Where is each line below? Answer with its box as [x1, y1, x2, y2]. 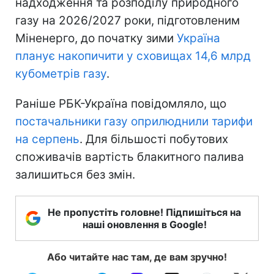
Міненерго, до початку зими [15, 31, 177, 45]
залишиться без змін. [15, 167, 135, 182]
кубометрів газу [15, 66, 106, 81]
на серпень [15, 131, 80, 146]
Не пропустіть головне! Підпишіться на [48, 206, 241, 218]
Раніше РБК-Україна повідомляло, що [15, 96, 226, 111]
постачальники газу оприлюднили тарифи [15, 114, 253, 128]
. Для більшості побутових [80, 131, 228, 146]
